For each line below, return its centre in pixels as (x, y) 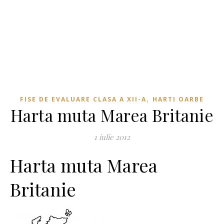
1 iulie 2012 (112, 137)
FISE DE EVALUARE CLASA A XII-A (83, 99)
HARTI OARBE (178, 99)
